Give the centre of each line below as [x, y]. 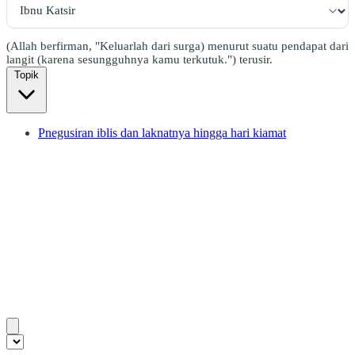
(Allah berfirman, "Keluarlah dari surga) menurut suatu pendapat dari [177, 46]
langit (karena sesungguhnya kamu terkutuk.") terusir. [139, 59]
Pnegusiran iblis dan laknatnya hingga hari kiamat [162, 132]
